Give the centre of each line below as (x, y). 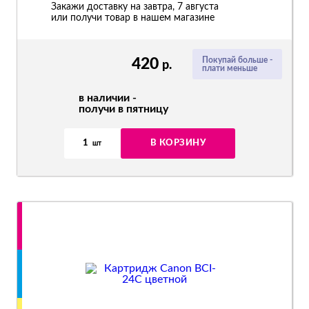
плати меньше (230, 68)
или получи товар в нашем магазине (133, 18)
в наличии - (108, 98)
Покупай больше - (237, 60)
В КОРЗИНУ (178, 143)
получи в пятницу (123, 109)
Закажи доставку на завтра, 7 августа (135, 7)
